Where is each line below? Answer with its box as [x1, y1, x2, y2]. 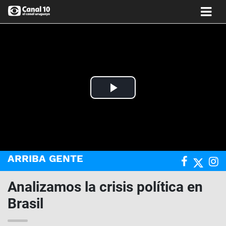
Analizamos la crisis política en [8, 178, 203, 195]
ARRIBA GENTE [8, 152, 83, 164]
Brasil [8, 195, 43, 212]
